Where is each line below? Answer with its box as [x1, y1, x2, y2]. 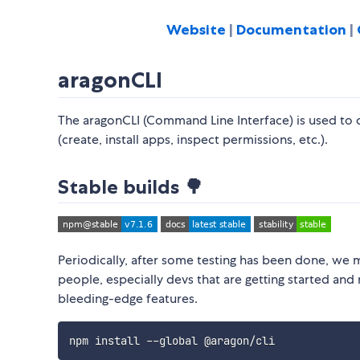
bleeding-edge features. [58, 289, 198, 307]
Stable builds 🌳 [58, 174, 203, 198]
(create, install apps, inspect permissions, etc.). [58, 130, 328, 148]
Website [166, 20, 229, 39]
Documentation [235, 20, 350, 39]
